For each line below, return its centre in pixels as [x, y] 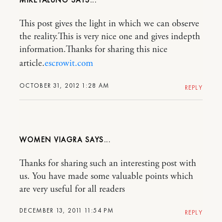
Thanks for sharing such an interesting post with [108, 163]
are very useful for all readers [72, 189]
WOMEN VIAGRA [51, 139]
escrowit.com [69, 63]
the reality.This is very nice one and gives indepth [110, 36]
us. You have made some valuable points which [106, 176]
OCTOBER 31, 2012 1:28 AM [64, 85]
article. [32, 63]
